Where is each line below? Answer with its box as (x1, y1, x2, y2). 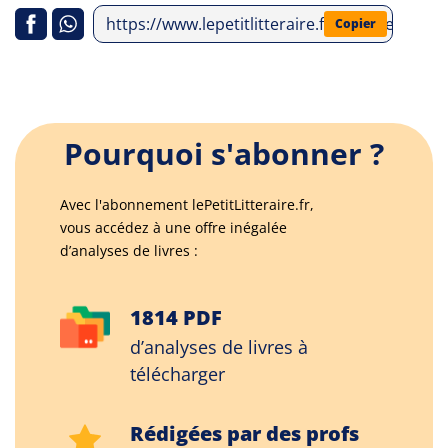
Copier (335, 15, 376, 32)
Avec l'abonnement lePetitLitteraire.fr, (60, 195, 314, 214)
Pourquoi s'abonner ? (64, 133, 384, 174)
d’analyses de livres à (130, 335, 308, 359)
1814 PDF (130, 304, 222, 331)
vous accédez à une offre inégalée (60, 218, 287, 237)
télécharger (130, 362, 225, 386)
